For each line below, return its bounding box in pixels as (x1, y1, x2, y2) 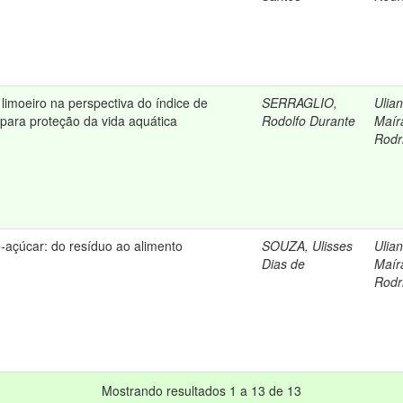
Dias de (262, 255, 305, 273)
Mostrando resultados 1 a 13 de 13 (102, 381, 301, 399)
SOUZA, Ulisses (262, 237, 353, 255)
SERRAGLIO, (262, 94, 337, 112)
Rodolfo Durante (262, 112, 355, 130)
